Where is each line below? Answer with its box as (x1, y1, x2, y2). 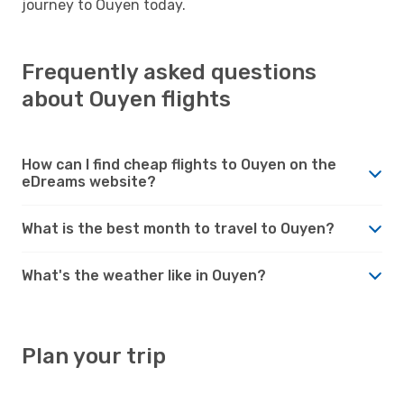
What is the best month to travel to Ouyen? (22, 219, 335, 237)
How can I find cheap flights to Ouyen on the (22, 155, 336, 173)
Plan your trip (22, 343, 166, 369)
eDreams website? (22, 172, 156, 190)
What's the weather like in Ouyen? (22, 266, 266, 284)
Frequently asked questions (22, 59, 317, 85)
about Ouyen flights (22, 86, 231, 112)
